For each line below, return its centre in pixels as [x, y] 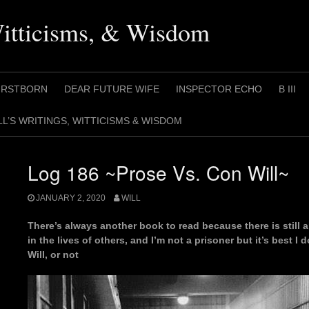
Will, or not [53, 255]
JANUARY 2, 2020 [71, 198]
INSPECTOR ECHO [219, 89]
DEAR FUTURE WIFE [112, 89]
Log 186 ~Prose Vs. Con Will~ [158, 172]
